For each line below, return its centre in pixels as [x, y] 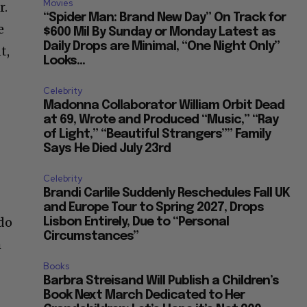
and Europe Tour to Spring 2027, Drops [154, 208]
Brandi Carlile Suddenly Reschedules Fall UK [167, 194]
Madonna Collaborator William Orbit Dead [164, 106]
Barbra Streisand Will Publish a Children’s [161, 281]
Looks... [64, 61]
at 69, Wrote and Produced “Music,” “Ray [161, 120]
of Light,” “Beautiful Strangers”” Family [157, 135]
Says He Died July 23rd [107, 149]
